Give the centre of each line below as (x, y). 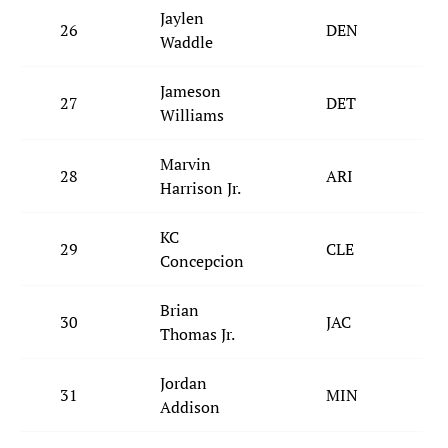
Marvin (185, 164)
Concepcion (202, 261)
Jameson (190, 91)
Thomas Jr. (197, 334)
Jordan (183, 383)
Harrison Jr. (200, 188)
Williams (192, 115)
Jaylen (182, 18)
